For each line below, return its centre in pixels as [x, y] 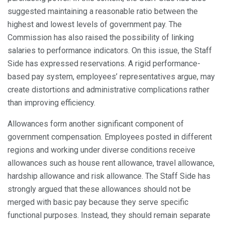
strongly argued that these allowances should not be [99, 189]
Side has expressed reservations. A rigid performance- [104, 64]
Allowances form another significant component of [96, 124]
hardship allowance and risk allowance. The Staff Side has [109, 176]
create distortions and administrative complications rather [108, 90]
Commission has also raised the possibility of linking [101, 38]
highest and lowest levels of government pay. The [95, 25]
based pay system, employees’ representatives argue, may [111, 77]
